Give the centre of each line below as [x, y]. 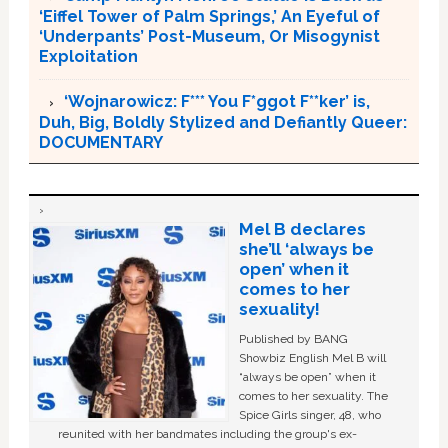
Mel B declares [302, 228]
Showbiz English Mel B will [312, 357]
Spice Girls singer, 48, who [309, 414]
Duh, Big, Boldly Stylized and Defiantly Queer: [222, 122]
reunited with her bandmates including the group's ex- [208, 433]
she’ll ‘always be [306, 248]
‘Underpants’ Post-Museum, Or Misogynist [209, 36]
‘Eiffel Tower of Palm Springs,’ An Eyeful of [209, 16]
